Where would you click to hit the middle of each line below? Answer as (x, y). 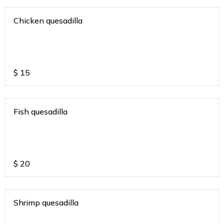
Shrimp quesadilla (46, 202)
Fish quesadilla (40, 111)
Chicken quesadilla (48, 20)
